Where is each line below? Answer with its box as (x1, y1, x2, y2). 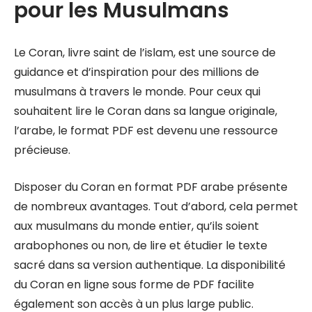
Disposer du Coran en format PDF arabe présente (14, 179, 288, 195)
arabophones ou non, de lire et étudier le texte (14, 237, 267, 253)
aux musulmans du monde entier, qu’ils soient (14, 218, 259, 234)
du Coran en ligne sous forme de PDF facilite (14, 276, 254, 292)
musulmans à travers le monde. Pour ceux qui (14, 84, 260, 100)
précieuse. (14, 142, 70, 158)
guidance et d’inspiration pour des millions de (14, 64, 259, 80)
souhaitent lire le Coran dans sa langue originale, (14, 103, 277, 119)
